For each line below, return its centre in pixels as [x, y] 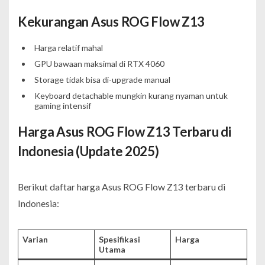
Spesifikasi [119, 239]
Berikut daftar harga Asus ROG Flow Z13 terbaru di [122, 186]
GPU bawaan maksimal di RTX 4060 [99, 63]
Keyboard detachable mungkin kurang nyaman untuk [131, 95]
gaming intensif [62, 105]
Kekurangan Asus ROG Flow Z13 [112, 21]
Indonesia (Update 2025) [88, 151]
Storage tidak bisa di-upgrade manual [102, 79]
